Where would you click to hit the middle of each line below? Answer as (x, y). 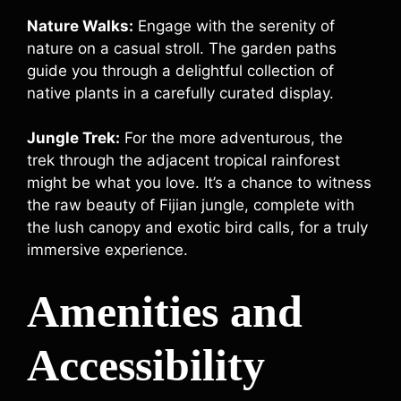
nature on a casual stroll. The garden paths (182, 48)
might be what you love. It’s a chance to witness (199, 183)
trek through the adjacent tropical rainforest (183, 160)
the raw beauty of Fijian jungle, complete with (191, 205)
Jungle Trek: (73, 138)
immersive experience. (107, 250)
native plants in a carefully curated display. (180, 93)
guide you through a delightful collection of (180, 70)
